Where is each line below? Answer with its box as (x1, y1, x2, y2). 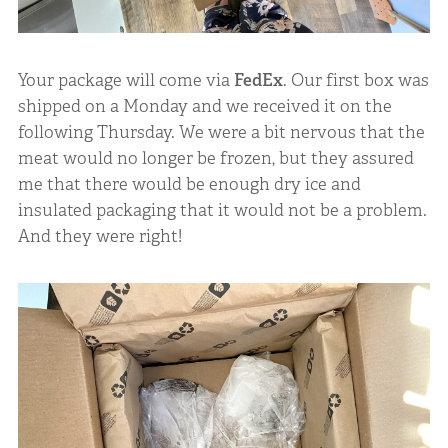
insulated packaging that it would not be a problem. (17, 199, 427, 222)
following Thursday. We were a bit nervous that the (17, 121, 425, 144)
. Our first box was (282, 69, 429, 92)
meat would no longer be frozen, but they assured (17, 147, 414, 170)
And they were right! (17, 225, 182, 248)
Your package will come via (17, 69, 234, 92)
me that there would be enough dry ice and (17, 173, 361, 196)
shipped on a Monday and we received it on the (17, 95, 392, 118)
